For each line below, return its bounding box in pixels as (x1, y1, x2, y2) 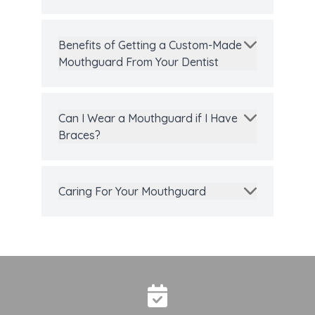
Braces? (58, 128, 101, 143)
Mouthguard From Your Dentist (58, 55, 219, 70)
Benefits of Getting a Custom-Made (58, 38, 242, 53)
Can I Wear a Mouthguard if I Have (58, 111, 238, 126)
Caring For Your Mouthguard (58, 184, 206, 199)
